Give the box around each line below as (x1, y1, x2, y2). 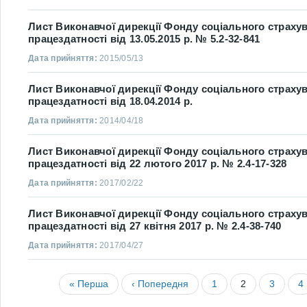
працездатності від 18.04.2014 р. (28, 95, 193, 107)
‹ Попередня (132, 278, 189, 289)
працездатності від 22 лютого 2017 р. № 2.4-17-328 (28, 158, 287, 169)
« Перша (69, 278, 109, 289)
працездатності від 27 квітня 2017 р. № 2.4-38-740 (28, 220, 282, 232)
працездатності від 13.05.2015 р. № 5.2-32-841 (28, 33, 260, 45)
